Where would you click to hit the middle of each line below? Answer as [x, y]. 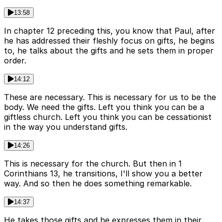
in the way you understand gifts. [66, 127]
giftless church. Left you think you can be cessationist [108, 117]
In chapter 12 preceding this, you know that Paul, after [110, 30]
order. [15, 60]
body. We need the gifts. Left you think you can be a [104, 107]
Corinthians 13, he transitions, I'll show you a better [103, 173]
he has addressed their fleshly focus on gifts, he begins [109, 40]
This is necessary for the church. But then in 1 [93, 163]
